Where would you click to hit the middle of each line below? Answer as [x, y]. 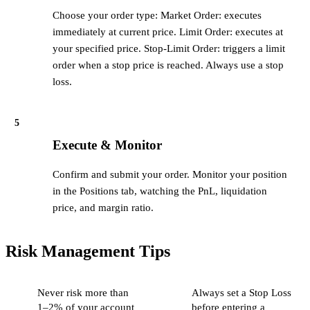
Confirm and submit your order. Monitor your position [170, 174]
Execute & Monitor [107, 145]
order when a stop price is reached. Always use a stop [168, 65]
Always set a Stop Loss [241, 292]
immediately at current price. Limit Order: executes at [168, 32]
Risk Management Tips [88, 251]
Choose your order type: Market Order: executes [157, 16]
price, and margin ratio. [103, 207]
